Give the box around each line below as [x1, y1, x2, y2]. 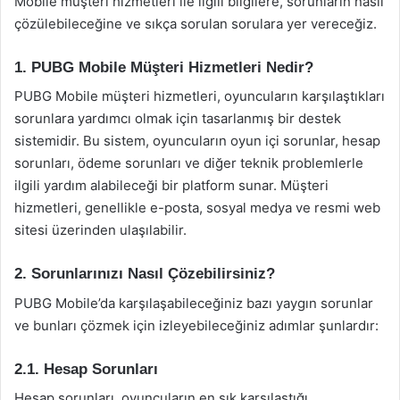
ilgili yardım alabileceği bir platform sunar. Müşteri [14, 177, 329, 194]
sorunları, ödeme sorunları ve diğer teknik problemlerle [14, 154, 363, 171]
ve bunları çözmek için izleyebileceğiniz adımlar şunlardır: [14, 316, 379, 334]
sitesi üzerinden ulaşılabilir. [14, 221, 187, 238]
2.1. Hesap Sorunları [14, 360, 158, 378]
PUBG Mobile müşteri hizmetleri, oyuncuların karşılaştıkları [14, 87, 385, 104]
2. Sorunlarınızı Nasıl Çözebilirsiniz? [14, 265, 275, 282]
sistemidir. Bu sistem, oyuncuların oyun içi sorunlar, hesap [14, 132, 380, 149]
